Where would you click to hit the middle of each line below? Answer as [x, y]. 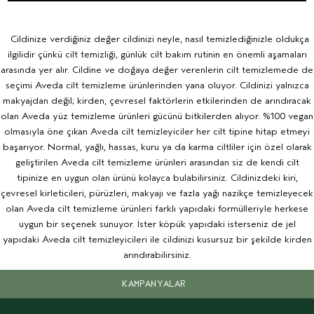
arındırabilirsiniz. [157, 254]
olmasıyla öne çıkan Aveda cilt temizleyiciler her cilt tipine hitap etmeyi [157, 131]
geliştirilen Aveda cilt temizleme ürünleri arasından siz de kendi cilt [157, 162]
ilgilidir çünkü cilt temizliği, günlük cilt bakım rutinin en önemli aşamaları [157, 54]
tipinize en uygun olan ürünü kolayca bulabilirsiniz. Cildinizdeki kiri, [157, 177]
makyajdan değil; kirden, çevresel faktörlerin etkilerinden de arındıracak [157, 100]
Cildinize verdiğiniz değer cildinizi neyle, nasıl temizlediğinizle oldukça [157, 39]
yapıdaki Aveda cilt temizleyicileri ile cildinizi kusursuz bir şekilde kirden [157, 239]
